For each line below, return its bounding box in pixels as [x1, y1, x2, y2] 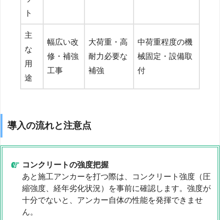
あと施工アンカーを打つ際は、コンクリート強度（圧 [22, 172, 211, 181]
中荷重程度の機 [137, 38, 192, 46]
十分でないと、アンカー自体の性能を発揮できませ [22, 195, 203, 204]
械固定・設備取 [137, 52, 192, 60]
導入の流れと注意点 [7, 120, 91, 131]
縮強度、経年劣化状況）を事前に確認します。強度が [22, 184, 211, 192]
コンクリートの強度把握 [22, 160, 109, 169]
